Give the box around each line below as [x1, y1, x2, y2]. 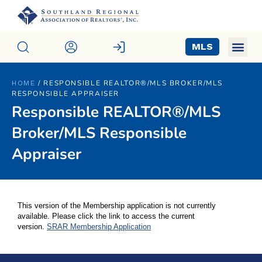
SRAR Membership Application [47, 222, 151, 232]
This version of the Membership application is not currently [18, 201, 216, 211]
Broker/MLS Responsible [12, 122, 187, 143]
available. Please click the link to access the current [18, 212, 195, 221]
